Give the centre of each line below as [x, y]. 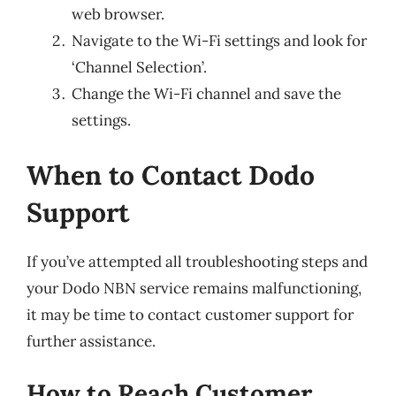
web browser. [118, 14]
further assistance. [91, 341]
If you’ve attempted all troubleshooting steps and [197, 261]
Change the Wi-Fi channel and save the [206, 94]
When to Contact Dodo [171, 175]
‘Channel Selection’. [139, 67]
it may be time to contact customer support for [190, 314]
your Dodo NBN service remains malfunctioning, [194, 288]
